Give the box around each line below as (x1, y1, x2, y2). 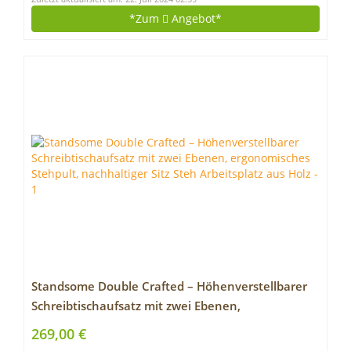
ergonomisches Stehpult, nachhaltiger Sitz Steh (31, 317, 299, 334)
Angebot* (168, 11, 222, 26)
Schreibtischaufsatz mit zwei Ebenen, (31, 298, 241, 314)
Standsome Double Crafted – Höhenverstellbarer (31, 278, 307, 295)
